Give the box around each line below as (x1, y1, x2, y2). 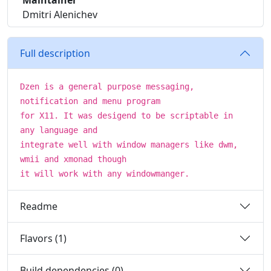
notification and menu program (20, 96, 160, 106)
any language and (20, 125, 97, 135)
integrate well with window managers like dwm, (20, 140, 238, 149)
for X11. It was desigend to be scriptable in (20, 111, 233, 120)
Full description (20, 46, 90, 60)
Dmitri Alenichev (22, 8, 97, 21)
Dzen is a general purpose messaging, (20, 82, 194, 91)
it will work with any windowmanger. (20, 169, 189, 178)
